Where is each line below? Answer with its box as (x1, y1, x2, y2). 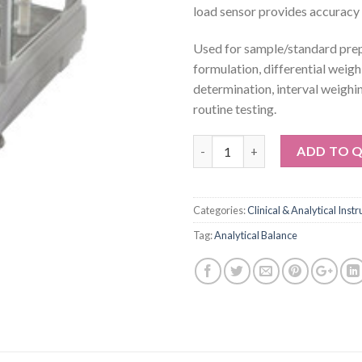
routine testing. (193, 100, 276, 116)
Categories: (193, 204, 247, 217)
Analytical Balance (214, 229, 297, 242)
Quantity (192, 137, 244, 151)
